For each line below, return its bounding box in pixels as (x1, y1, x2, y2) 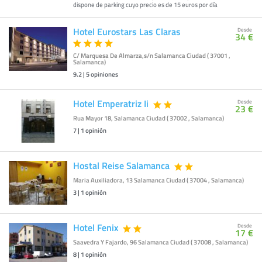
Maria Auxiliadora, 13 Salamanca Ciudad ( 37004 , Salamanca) (73, 175, 244, 185)
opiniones (89, 70, 118, 80)
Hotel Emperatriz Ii (73, 96, 149, 111)
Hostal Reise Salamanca (73, 158, 170, 173)
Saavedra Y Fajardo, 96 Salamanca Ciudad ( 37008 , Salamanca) (73, 237, 248, 247)
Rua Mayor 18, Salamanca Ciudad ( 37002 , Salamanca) (73, 113, 224, 123)
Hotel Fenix (73, 220, 118, 235)
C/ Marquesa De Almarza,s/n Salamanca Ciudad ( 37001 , (73, 51, 230, 61)
